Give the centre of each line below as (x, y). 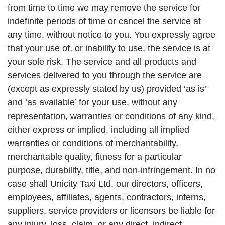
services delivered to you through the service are (105, 76)
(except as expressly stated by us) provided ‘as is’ (107, 89)
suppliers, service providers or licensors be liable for (111, 211)
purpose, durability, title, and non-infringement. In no (111, 171)
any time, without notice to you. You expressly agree (111, 35)
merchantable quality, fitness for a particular (95, 157)
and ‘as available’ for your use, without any (92, 103)
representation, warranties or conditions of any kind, (111, 116)
